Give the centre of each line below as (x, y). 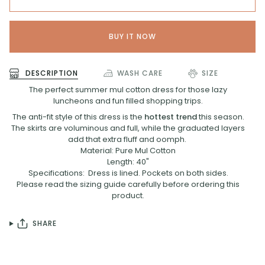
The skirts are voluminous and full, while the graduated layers (128, 128)
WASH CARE (140, 73)
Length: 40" (128, 161)
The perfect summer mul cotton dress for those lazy (128, 89)
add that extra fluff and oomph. (128, 139)
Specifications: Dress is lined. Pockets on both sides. (128, 173)
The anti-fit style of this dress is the (77, 117)
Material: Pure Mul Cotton (128, 150)
